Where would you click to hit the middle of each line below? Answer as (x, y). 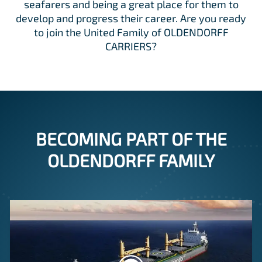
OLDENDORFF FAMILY (131, 161)
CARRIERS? (131, 46)
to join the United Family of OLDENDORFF (131, 32)
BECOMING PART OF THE (131, 139)
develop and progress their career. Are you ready (131, 18)
